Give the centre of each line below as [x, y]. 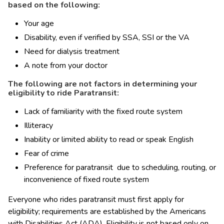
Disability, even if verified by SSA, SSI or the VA [107, 37]
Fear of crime [46, 153]
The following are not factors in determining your [102, 84]
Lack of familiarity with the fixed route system [103, 111]
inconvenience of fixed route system [86, 179]
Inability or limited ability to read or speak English [109, 139]
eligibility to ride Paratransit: [63, 93]
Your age [39, 23]
